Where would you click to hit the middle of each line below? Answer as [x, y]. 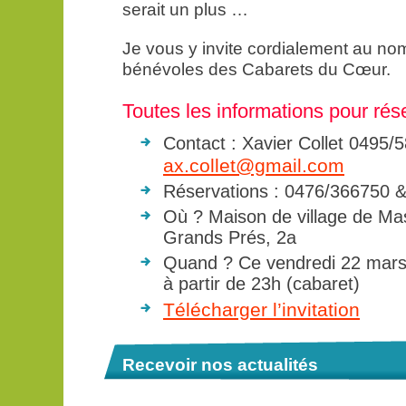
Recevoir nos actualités [220, 365]
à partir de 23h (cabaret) [261, 284]
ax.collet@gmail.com [254, 165]
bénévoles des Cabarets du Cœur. [256, 69]
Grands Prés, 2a [230, 237]
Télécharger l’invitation [261, 309]
